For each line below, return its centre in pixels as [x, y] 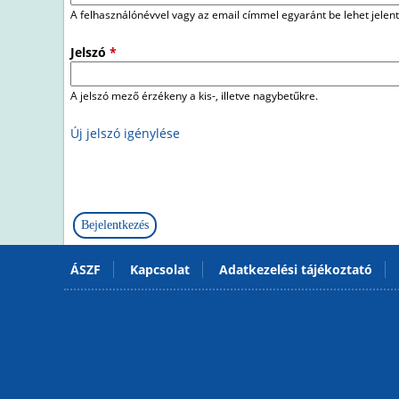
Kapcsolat [160, 270]
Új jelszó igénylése [125, 134]
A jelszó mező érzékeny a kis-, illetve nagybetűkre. [194, 96]
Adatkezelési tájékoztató [296, 270]
